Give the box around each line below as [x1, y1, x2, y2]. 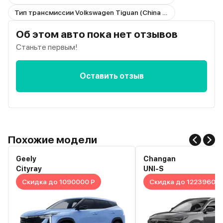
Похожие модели [8, 133, 97, 146]
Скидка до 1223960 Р [149, 177, 222, 186]
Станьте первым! [16, 42, 78, 52]
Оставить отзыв [79, 71, 144, 81]
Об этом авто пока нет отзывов [16, 27, 178, 40]
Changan [143, 154, 176, 163]
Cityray [16, 164, 42, 173]
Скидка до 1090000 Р [22, 177, 95, 186]
